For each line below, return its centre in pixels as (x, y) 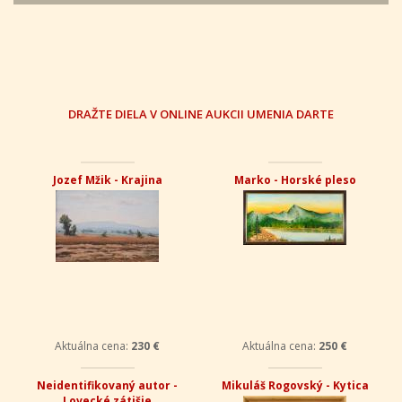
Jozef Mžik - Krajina (107, 180)
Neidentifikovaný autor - (107, 385)
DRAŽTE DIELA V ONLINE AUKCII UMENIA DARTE (201, 114)
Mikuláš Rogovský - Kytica (295, 385)
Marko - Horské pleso (295, 180)
